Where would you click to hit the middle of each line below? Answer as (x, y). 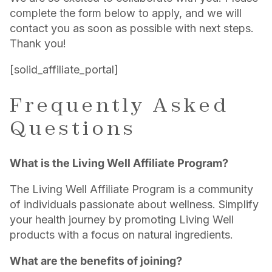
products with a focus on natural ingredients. (121, 235)
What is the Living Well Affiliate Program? (119, 163)
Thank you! (38, 44)
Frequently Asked (119, 104)
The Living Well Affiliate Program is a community (131, 189)
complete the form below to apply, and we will (126, 13)
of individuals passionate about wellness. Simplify (134, 205)
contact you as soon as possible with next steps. (132, 29)
